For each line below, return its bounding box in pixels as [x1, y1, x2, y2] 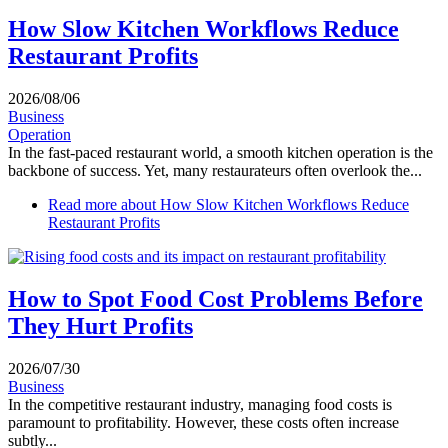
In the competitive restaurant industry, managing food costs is [8, 396, 392, 414]
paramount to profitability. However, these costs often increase [8, 414, 399, 432]
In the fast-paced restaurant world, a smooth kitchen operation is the [8, 144, 433, 162]
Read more [48, 196, 117, 214]
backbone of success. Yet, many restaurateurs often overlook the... [8, 162, 422, 180]
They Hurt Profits [8, 313, 193, 340]
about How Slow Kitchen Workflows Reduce [117, 196, 409, 214]
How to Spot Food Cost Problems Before [8, 286, 423, 313]
